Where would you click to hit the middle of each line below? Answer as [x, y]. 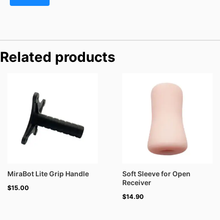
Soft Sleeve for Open [156, 173]
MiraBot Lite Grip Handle [48, 173]
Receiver [137, 182]
